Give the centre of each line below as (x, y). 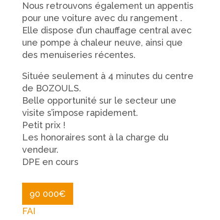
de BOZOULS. (51, 88)
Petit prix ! (43, 125)
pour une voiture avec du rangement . (102, 18)
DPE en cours (50, 162)
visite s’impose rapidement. (80, 113)
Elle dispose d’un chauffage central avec (107, 30)
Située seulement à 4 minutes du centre (108, 76)
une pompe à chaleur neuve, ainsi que (102, 43)
